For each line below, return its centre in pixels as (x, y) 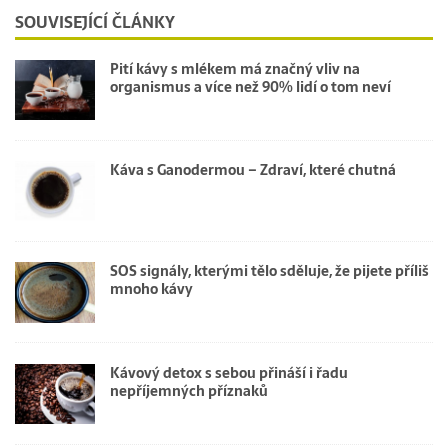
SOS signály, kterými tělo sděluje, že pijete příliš (269, 271)
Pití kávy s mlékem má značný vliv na (235, 69)
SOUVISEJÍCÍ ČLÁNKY (95, 22)
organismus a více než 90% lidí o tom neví (250, 87)
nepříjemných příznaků (189, 390)
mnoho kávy (151, 289)
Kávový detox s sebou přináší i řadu (229, 372)
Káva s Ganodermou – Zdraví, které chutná (253, 170)
